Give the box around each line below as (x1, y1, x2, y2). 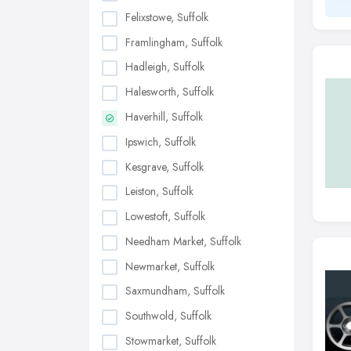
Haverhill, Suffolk (125, 108, 203, 125)
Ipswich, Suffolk (125, 133, 196, 150)
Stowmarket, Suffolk (125, 332, 216, 349)
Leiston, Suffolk (125, 183, 194, 200)
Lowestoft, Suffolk (125, 208, 205, 225)
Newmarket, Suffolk (125, 258, 215, 274)
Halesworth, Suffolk (125, 84, 214, 100)
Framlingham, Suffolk (125, 34, 223, 50)
